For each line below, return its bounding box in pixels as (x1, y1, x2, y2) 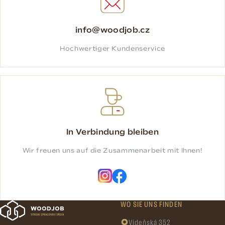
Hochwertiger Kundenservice (60, 45, 165, 52)
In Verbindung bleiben (66, 129, 159, 137)
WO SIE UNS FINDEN (121, 201, 182, 209)
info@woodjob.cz (75, 26, 150, 35)
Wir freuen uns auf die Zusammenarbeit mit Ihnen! (22, 148, 203, 155)
